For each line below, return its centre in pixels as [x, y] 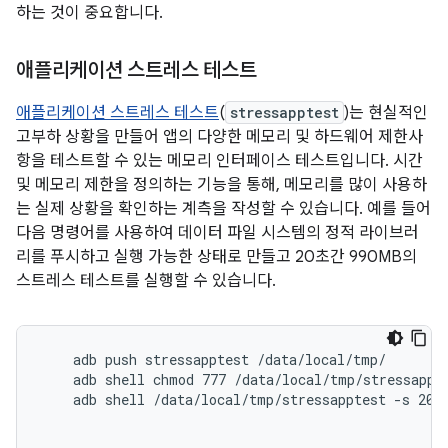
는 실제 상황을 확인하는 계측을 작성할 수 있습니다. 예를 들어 [223, 209]
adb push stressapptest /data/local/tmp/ [213, 359]
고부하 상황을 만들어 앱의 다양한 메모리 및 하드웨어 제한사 [219, 137]
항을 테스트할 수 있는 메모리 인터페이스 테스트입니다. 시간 [219, 161]
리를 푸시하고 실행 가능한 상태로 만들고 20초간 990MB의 [216, 257]
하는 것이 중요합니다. [89, 13]
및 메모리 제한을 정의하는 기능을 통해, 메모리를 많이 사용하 [221, 185]
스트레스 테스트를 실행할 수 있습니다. [146, 281]
